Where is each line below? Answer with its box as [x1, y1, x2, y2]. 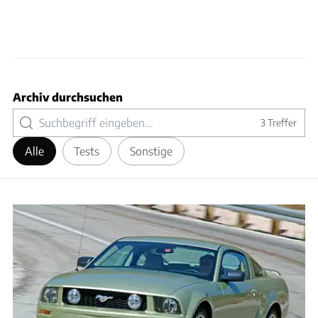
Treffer [265, 116, 297, 128]
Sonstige [129, 144, 172, 158]
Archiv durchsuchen [13, 90, 123, 104]
